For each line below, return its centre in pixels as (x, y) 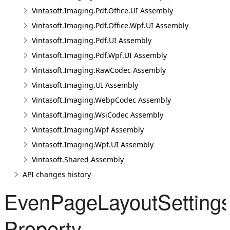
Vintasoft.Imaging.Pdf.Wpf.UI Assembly (99, 55)
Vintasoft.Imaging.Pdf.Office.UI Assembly (102, 11)
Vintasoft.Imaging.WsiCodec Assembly (98, 115)
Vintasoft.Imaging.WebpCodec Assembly (101, 100)
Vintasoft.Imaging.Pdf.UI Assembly (92, 40)
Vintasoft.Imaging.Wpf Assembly (88, 130)
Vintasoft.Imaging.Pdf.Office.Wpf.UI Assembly (110, 25)
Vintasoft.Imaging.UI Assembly (85, 85)
